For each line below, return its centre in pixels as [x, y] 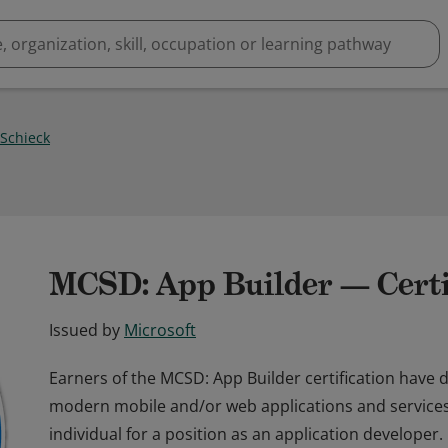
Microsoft [160, 330]
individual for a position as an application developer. [246, 434]
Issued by [84, 330]
